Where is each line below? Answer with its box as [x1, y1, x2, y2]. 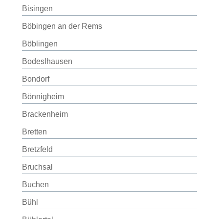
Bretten [22, 128, 47, 136]
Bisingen [22, 4, 53, 13]
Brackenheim [22, 110, 68, 118]
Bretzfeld [22, 145, 53, 153]
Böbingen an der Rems [22, 22, 102, 30]
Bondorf [22, 75, 49, 83]
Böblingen [22, 40, 58, 48]
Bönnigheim [22, 92, 64, 101]
